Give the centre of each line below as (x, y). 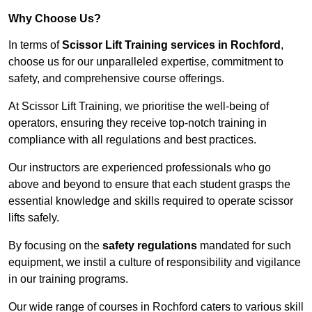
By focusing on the (55, 246)
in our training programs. (68, 279)
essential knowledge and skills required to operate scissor (151, 201)
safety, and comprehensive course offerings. (116, 79)
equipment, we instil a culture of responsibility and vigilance (155, 263)
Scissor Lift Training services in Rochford (171, 45)
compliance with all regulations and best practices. (132, 140)
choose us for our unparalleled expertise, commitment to (146, 62)
